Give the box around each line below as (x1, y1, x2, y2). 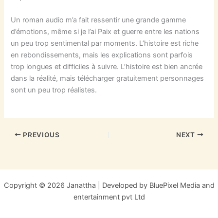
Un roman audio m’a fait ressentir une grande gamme (11, 16, 186, 25)
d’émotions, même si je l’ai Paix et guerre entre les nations (11, 27, 200, 36)
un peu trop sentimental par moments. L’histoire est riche (11, 39, 199, 48)
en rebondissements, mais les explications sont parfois (11, 51, 193, 60)
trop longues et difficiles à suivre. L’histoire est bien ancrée (11, 62, 203, 72)
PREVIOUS (21, 130, 60, 139)
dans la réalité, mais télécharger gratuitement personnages (11, 74, 204, 83)
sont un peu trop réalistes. (11, 86, 97, 95)
